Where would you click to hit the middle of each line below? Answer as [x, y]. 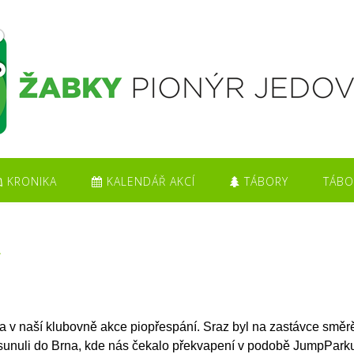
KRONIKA [30, 181]
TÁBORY [264, 181]
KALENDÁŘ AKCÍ [149, 181]
